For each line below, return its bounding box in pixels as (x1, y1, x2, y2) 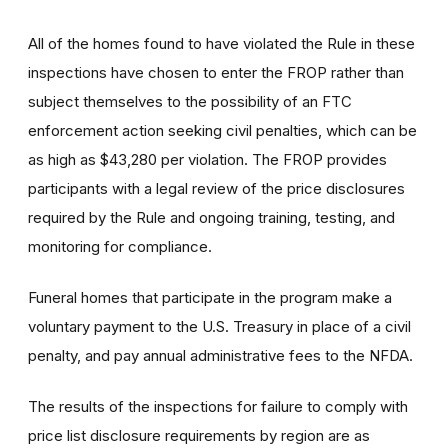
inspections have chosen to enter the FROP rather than (28, 62, 404, 82)
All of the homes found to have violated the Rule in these (28, 33, 415, 53)
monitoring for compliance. (28, 236, 212, 256)
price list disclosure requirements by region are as (28, 425, 370, 445)
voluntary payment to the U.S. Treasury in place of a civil (28, 316, 411, 336)
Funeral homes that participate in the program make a (28, 287, 392, 307)
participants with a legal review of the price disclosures (28, 178, 405, 198)
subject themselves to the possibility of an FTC (28, 91, 352, 111)
